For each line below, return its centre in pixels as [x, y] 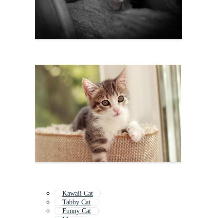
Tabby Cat [76, 202]
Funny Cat [77, 211]
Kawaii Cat [78, 194]
